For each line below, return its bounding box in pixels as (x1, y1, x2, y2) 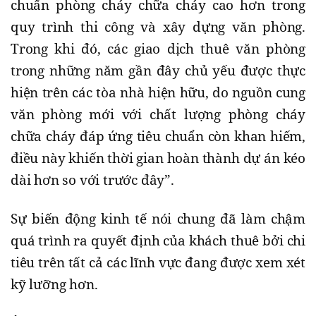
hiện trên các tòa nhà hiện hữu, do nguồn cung (11, 83, 305, 102)
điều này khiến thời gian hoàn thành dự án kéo (11, 148, 305, 167)
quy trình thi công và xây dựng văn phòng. (11, 17, 305, 36)
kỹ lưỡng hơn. (11, 274, 102, 293)
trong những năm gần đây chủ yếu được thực (11, 61, 305, 80)
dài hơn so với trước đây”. (11, 170, 174, 189)
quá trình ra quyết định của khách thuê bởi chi (11, 231, 305, 250)
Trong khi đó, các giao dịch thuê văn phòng (11, 39, 305, 58)
